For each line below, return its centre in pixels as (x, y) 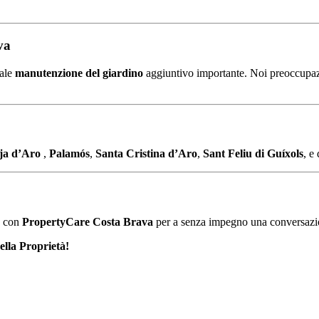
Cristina (147, 154)
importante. (223, 73)
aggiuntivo (171, 73)
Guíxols (285, 154)
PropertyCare (57, 221)
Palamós (69, 154)
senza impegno (216, 221)
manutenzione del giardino (79, 73)
